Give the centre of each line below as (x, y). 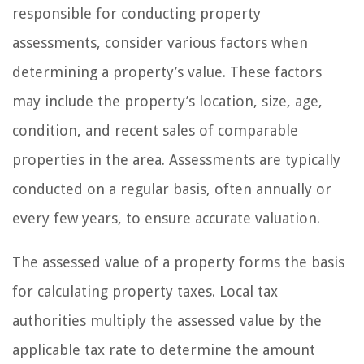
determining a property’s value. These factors (167, 71)
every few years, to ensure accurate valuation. (166, 218)
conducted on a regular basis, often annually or (172, 188)
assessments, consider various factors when (160, 42)
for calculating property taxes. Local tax (145, 291)
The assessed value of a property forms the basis (178, 262)
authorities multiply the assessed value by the (167, 320)
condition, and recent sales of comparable (155, 130)
